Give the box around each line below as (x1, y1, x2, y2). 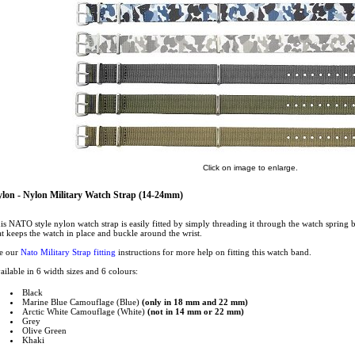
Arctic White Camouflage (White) (22, 307, 147, 316)
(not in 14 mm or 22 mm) (147, 307, 244, 316)
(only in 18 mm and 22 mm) (142, 297, 248, 307)
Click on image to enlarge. (202, 163, 298, 172)
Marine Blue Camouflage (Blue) (22, 297, 142, 307)
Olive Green (22, 326, 67, 335)
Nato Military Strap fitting (21, 247, 116, 257)
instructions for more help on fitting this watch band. (116, 247, 311, 257)
